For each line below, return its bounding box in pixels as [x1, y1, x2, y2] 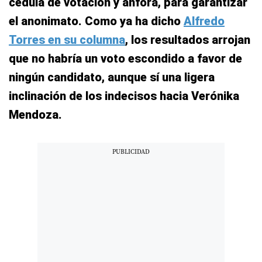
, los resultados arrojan [125, 32, 250, 47]
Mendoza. [9, 107, 62, 122]
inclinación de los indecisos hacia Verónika [9, 88, 239, 103]
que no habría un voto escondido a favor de [9, 51, 242, 65]
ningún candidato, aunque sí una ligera [9, 70, 215, 84]
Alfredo [184, 13, 225, 28]
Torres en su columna [9, 32, 125, 47]
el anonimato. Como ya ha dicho [9, 13, 184, 28]
